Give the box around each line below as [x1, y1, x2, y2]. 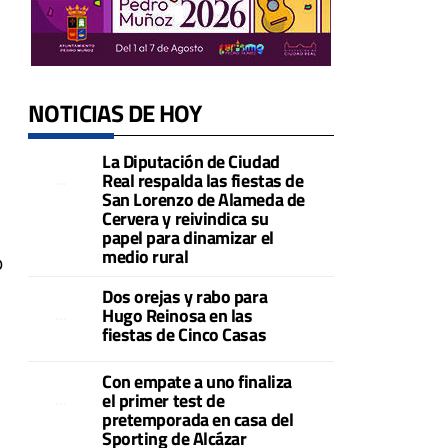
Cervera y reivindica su [102, 205, 269, 233]
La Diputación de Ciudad [102, 148, 280, 176]
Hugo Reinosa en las [102, 302, 253, 330]
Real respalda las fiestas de [102, 167, 304, 195]
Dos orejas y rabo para [102, 283, 268, 311]
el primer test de [102, 387, 225, 415]
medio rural [102, 243, 189, 271]
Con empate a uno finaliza [102, 368, 292, 396]
